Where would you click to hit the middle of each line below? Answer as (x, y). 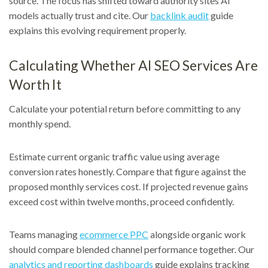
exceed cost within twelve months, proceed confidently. (121, 201)
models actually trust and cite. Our (80, 15)
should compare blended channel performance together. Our (132, 249)
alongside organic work (197, 234)
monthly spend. (40, 123)
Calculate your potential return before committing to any (125, 108)
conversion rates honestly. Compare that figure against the (127, 171)
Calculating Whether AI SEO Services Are (133, 65)
